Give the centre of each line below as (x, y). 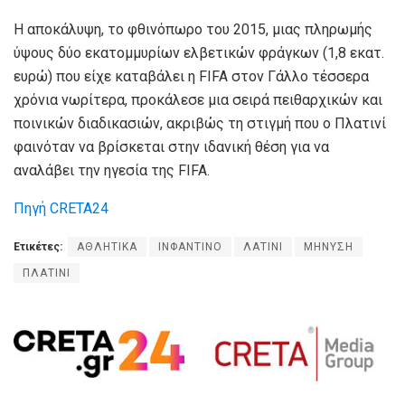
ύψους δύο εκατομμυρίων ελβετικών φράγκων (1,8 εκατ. (199, 53)
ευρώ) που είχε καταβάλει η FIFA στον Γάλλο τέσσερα (191, 77)
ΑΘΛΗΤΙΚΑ (107, 247)
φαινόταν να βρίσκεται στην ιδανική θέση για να (171, 147)
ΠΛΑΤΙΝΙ (47, 273)
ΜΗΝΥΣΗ (329, 247)
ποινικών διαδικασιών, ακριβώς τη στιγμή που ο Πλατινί (200, 124)
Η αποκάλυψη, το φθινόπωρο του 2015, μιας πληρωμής (193, 30)
